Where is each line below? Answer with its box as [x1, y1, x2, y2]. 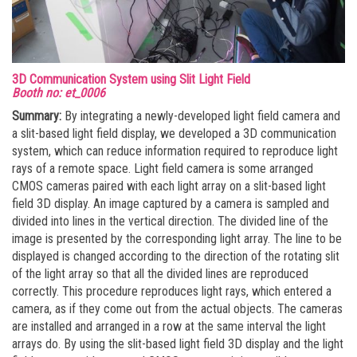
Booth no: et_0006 [12, 84, 105, 100]
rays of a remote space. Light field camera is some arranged [12, 160, 313, 176]
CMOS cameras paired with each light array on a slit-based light [12, 178, 326, 194]
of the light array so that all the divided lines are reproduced [12, 265, 308, 281]
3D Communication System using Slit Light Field [12, 71, 250, 87]
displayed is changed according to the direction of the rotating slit [12, 248, 339, 264]
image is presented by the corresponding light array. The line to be [12, 230, 342, 246]
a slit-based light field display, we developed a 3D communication [12, 125, 336, 141]
